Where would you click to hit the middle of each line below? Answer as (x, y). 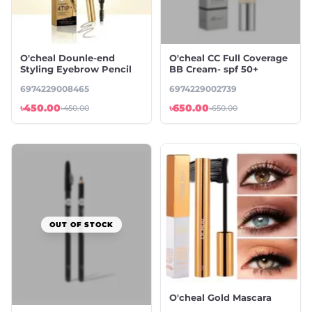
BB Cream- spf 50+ (214, 69)
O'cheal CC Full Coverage (228, 58)
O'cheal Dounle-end (68, 58)
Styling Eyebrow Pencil (76, 69)
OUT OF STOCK (81, 224)
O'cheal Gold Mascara (220, 298)
